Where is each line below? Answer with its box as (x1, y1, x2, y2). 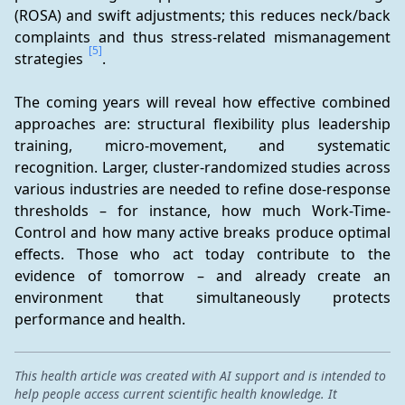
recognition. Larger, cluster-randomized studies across (14, 157, 391, 177)
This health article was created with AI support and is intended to (14, 367, 386, 384)
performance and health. (14, 309, 185, 329)
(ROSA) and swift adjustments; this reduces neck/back (14, 5, 391, 25)
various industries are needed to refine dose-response (14, 179, 391, 199)
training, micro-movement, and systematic (14, 136, 391, 155)
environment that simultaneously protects (14, 287, 391, 307)
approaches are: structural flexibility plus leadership (14, 114, 391, 134)
